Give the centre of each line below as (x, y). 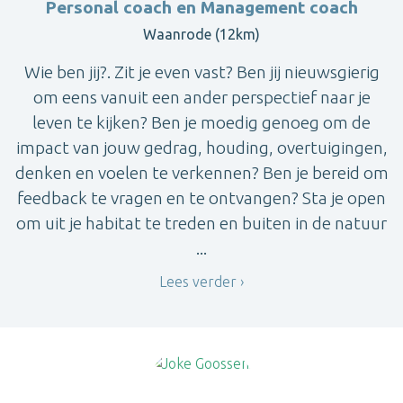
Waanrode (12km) (201, 35)
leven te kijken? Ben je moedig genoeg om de (201, 123)
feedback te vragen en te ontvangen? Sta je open (201, 198)
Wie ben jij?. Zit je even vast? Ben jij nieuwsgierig (201, 72)
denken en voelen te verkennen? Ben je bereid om (201, 173)
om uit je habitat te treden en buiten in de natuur (201, 224)
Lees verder (198, 282)
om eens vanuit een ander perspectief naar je (201, 98)
